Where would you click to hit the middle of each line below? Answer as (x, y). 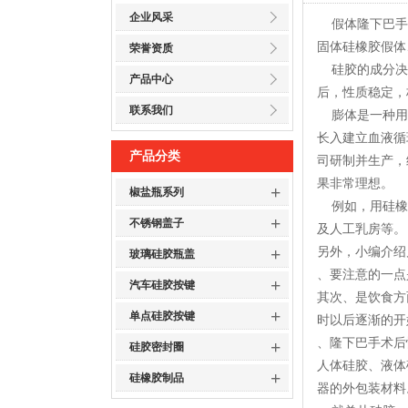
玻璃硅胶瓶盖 (162, 254)
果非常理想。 (355, 184)
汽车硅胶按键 (162, 285)
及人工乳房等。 (362, 229)
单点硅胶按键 (162, 316)
